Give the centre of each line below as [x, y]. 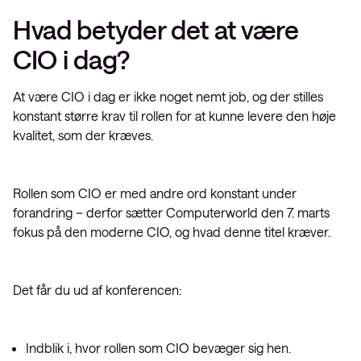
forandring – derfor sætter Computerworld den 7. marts [171, 212]
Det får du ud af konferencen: [97, 290]
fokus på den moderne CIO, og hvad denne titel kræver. [172, 232]
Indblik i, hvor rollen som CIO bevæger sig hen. [158, 348]
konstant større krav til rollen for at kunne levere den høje [174, 116]
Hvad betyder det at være [156, 29]
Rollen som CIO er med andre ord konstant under [155, 193]
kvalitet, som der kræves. [83, 135]
